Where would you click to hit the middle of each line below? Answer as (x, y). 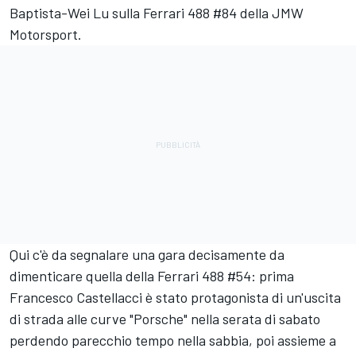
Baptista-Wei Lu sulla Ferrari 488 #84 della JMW (157, 13)
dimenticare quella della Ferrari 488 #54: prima (152, 276)
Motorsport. (46, 34)
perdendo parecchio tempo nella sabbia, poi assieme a (173, 340)
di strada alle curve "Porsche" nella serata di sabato (165, 319)
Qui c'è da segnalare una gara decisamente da (147, 254)
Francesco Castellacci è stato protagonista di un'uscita (175, 297)
